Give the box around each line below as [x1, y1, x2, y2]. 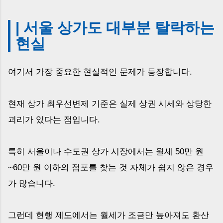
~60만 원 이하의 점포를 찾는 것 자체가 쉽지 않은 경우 [8, 162, 214, 172]
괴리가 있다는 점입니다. [8, 114, 100, 124]
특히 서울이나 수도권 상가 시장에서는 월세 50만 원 [8, 146, 204, 156]
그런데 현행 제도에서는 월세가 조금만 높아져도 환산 [8, 210, 209, 220]
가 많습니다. [8, 178, 55, 188]
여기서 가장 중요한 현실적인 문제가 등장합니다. [8, 67, 192, 77]
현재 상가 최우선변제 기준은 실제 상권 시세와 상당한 [8, 99, 212, 109]
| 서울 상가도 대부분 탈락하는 [15, 19, 215, 36]
